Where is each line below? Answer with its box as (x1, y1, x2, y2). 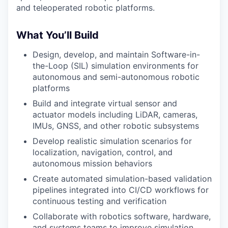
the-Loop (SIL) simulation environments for (33, 61, 198, 71)
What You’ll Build (16, 29, 99, 41)
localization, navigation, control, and (33, 147, 173, 157)
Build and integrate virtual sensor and (33, 98, 177, 108)
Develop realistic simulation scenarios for (33, 136, 192, 146)
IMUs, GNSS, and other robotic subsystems (33, 121, 199, 131)
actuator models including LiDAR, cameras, (33, 109, 197, 120)
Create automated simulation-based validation (33, 174, 212, 184)
